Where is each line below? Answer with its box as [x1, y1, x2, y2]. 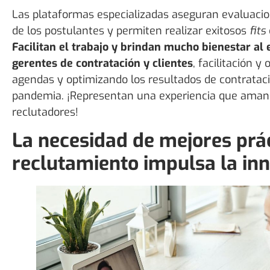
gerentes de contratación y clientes [12, 56, 193, 71]
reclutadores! [12, 105, 78, 120]
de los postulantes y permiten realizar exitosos [12, 24, 250, 39]
